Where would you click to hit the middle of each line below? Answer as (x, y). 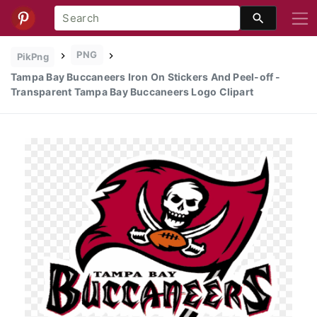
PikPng (33, 57)
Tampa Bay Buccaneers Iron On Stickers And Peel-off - (146, 76)
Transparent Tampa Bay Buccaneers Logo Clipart (132, 91)
